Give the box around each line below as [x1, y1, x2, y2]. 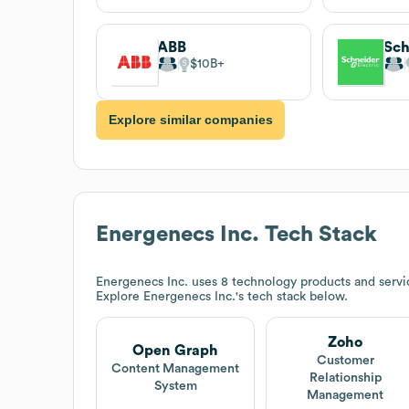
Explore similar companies [108, 112, 273, 128]
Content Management [111, 362, 240, 376]
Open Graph [132, 343, 219, 359]
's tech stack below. [236, 289, 348, 303]
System [153, 380, 197, 393]
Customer [316, 353, 374, 367]
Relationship [309, 371, 382, 384]
